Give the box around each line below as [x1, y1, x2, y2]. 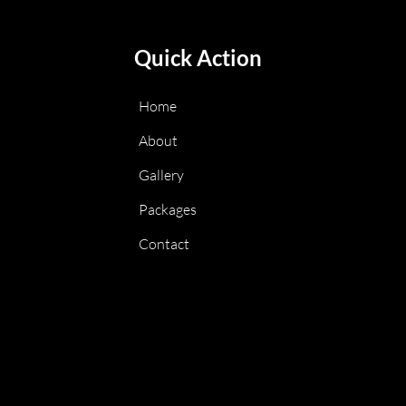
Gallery [138, 166, 184, 184]
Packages [138, 200, 197, 218]
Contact [138, 235, 189, 253]
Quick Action [133, 44, 262, 71]
